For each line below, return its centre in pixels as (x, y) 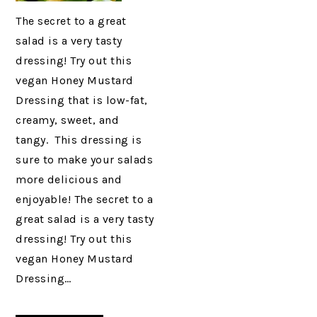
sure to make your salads (85, 160)
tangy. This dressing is (79, 140)
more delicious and (69, 180)
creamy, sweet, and (68, 120)
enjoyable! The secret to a (85, 200)
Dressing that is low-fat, (82, 100)
